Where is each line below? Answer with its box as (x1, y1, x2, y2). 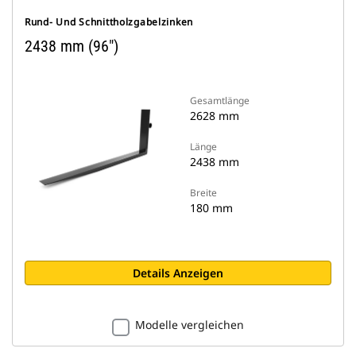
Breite (190, 186, 217, 199)
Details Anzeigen (133, 265, 223, 281)
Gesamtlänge (190, 94, 250, 107)
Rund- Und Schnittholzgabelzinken (25, 15, 194, 29)
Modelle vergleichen (135, 317, 244, 332)
